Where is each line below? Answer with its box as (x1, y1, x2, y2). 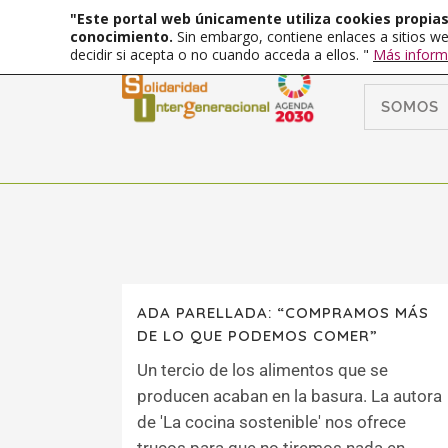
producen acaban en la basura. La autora (137, 386, 442, 406)
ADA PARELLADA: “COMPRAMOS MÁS (137, 303, 429, 322)
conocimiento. (70, 27, 177, 46)
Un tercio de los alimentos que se (137, 360, 388, 380)
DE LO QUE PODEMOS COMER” (137, 326, 378, 345)
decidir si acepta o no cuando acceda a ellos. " (70, 45, 373, 64)
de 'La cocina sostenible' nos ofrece (137, 412, 406, 432)
